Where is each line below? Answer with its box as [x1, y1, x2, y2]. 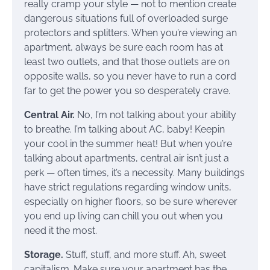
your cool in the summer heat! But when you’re [24, 137, 232, 149]
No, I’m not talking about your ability [75, 108, 236, 121]
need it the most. [24, 224, 97, 236]
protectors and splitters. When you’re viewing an [24, 27, 237, 39]
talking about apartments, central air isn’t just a [24, 152, 229, 164]
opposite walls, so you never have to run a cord [24, 70, 236, 82]
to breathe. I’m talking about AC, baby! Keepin [24, 123, 225, 135]
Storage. [24, 248, 63, 260]
